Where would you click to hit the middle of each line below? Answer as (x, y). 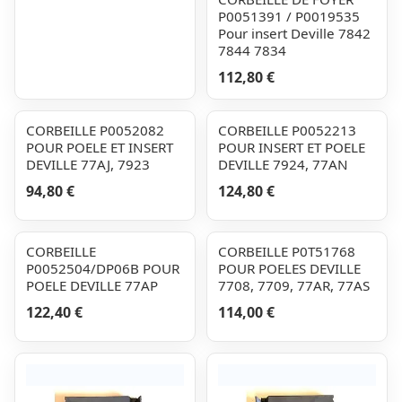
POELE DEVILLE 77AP (92, 285)
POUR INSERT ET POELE (292, 147)
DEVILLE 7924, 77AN (283, 164)
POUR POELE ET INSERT (100, 147)
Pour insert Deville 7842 (294, 33)
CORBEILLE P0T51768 (287, 251)
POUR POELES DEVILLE (289, 268)
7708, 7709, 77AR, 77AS (294, 285)
